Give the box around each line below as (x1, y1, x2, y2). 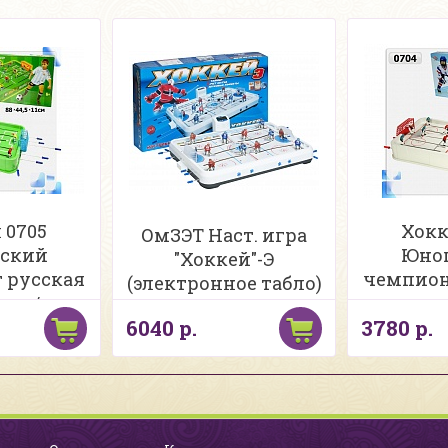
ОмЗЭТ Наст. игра (141, 223, 307, 247)
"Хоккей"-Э (174, 247, 274, 271)
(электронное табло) (126, 271, 322, 295)
